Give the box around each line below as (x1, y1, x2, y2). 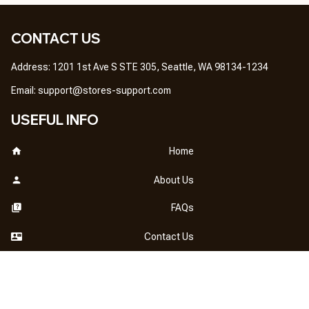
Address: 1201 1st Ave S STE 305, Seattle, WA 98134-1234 (11, 61, 268, 73)
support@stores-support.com (38, 85, 171, 97)
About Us (154, 174, 195, 186)
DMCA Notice (135, 285, 194, 297)
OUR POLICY (11, 251, 97, 269)
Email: (11, 85, 38, 97)
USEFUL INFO (11, 111, 99, 129)
